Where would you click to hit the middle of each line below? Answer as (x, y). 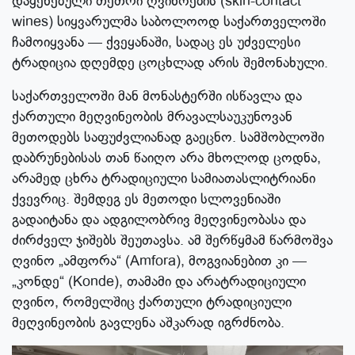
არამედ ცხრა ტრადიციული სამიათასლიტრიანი (164, 179)
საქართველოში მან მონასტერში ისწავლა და (157, 96)
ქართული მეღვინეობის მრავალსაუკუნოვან (152, 117)
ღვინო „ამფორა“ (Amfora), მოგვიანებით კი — (159, 261)
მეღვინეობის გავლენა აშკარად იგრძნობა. (148, 323)
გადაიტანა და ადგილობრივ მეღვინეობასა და (159, 220)
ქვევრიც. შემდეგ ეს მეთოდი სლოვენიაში (146, 199)
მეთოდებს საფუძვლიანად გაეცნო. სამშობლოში (168, 137)
